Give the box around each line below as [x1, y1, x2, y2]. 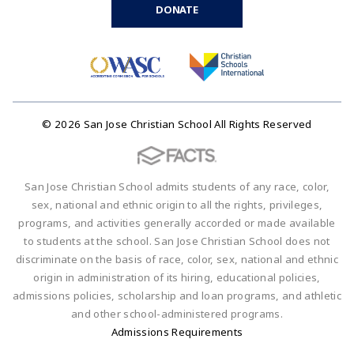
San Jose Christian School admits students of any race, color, [24, 179, 330, 194]
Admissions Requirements [111, 324, 243, 339]
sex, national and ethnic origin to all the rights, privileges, [31, 197, 323, 212]
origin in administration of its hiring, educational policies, [33, 269, 321, 284]
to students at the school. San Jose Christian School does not [24, 233, 330, 248]
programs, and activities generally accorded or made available [18, 215, 336, 230]
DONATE [155, 2, 199, 17]
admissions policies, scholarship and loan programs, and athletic [12, 288, 342, 303]
